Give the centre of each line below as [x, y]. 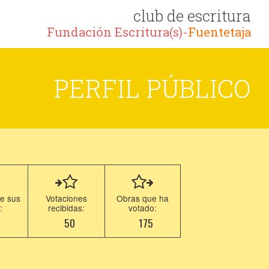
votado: [143, 208]
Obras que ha [143, 198]
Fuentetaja [219, 32]
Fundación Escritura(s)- [117, 32]
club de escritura [192, 16]
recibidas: [67, 208]
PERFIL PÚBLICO [152, 88]
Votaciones [67, 198]
